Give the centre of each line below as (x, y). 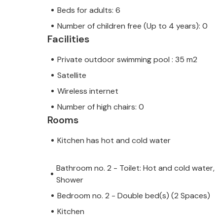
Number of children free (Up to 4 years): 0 (132, 26)
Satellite (72, 75)
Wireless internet (88, 91)
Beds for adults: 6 (89, 10)
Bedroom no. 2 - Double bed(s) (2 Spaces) (134, 195)
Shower (70, 180)
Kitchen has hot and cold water (114, 140)
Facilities (68, 39)
